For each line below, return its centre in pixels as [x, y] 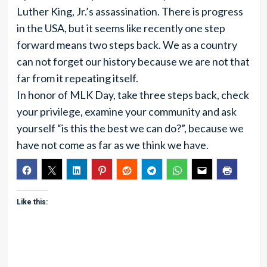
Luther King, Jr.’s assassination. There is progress [130, 11]
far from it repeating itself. [77, 78]
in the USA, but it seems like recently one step [121, 28]
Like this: [32, 202]
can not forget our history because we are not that [133, 61]
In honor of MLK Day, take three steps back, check [133, 95]
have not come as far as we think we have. [112, 145]
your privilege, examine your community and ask [126, 111]
